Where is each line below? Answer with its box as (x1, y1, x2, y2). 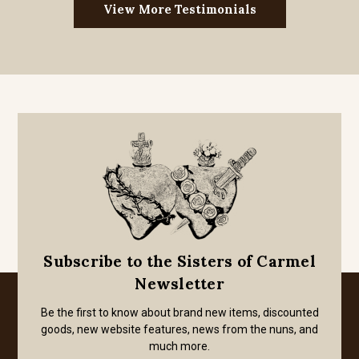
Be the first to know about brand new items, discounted (40, 306, 319, 319)
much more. (149, 340, 210, 353)
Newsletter (135, 274, 224, 293)
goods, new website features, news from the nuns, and (41, 323, 318, 336)
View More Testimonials (103, 2, 256, 17)
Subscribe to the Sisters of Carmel (43, 252, 316, 271)
